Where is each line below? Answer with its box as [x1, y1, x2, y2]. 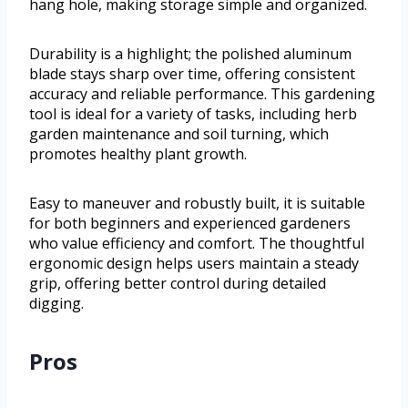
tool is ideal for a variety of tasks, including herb [29, 104, 357, 125]
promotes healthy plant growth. [29, 144, 247, 165]
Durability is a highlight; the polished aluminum [29, 44, 352, 65]
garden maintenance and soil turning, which [29, 124, 329, 145]
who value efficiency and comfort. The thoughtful [29, 233, 364, 254]
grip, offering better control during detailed [29, 273, 326, 294]
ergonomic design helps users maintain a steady [29, 253, 359, 274]
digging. [29, 293, 84, 314]
